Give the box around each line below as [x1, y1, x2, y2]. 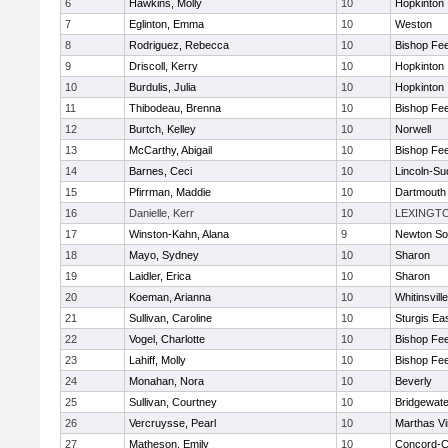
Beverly [395, 375, 432, 387]
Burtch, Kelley [129, 123, 196, 135]
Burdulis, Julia [129, 81, 196, 93]
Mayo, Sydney [129, 249, 199, 261]
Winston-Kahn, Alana [129, 228, 229, 240]
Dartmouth [395, 186, 446, 198]
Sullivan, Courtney [129, 396, 217, 408]
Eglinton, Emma [129, 18, 204, 30]
